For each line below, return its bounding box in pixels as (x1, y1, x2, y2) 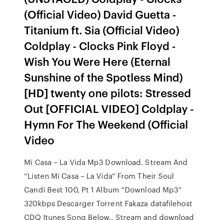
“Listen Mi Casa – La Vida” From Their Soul (24, 170, 174, 181)
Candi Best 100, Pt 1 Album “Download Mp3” (24, 184, 182, 195)
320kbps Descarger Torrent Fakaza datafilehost (24, 198, 192, 209)
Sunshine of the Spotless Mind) (24, 69, 183, 84)
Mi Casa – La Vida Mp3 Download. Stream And (24, 157, 188, 167)
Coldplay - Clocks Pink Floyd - (24, 38, 176, 53)
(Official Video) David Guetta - (24, 6, 177, 22)
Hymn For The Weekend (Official (24, 116, 189, 132)
